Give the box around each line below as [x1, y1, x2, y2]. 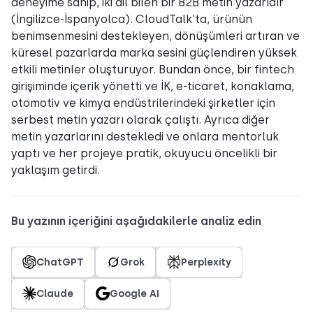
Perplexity [181, 256, 231, 268]
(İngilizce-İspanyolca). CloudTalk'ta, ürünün [11, 12, 252, 26]
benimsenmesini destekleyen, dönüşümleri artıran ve [11, 29, 300, 43]
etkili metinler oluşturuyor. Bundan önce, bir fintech [11, 62, 294, 76]
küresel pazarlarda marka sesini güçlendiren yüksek [11, 45, 297, 59]
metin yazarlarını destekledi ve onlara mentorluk [11, 129, 279, 143]
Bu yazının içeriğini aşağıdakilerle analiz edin [11, 214, 261, 228]
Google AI [110, 288, 159, 300]
